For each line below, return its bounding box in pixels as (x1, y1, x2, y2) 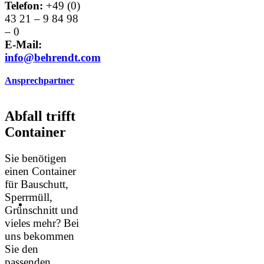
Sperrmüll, (5, 191, 52, 203)
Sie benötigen (5, 152, 67, 164)
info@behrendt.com (5, 51, 101, 64)
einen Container (5, 165, 76, 177)
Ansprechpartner (5, 75, 74, 86)
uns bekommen (5, 230, 74, 242)
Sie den (5, 243, 38, 255)
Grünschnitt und (5, 204, 78, 216)
